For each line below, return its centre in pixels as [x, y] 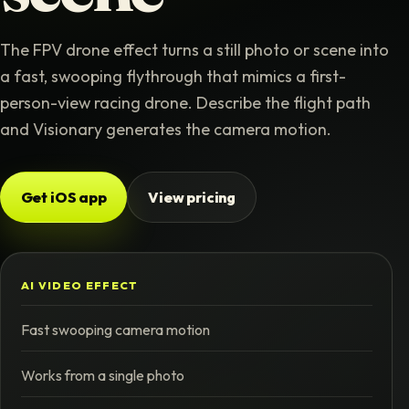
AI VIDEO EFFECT [79, 285]
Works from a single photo [102, 375]
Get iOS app [63, 197]
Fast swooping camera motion [115, 329]
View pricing [192, 197]
